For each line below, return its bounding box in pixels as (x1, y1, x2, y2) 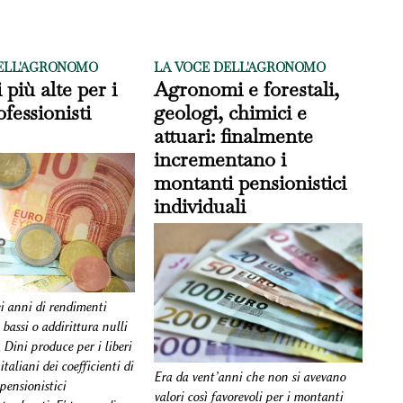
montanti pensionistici (154, 170, 347, 195)
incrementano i (154, 147, 287, 172)
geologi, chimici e (154, 100, 308, 125)
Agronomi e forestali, (154, 76, 340, 102)
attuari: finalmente (154, 123, 314, 148)
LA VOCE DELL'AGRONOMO (154, 59, 327, 76)
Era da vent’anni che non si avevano (154, 369, 346, 385)
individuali (154, 193, 246, 219)
